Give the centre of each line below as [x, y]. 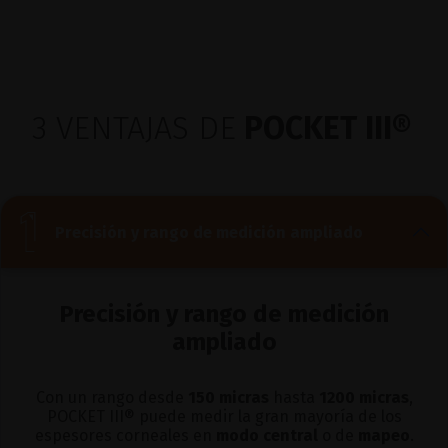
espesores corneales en [125, 436]
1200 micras [363, 398]
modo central [266, 436]
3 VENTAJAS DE [134, 128]
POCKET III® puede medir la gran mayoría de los [224, 417]
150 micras [228, 398]
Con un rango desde [111, 398]
